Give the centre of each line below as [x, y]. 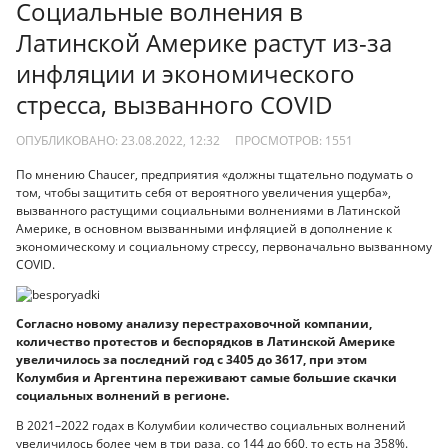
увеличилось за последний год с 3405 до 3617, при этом [191, 360]
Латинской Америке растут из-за [204, 43]
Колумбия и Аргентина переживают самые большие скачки [206, 378]
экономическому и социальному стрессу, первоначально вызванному [224, 247]
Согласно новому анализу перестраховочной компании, [194, 324]
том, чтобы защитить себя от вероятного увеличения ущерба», [203, 193]
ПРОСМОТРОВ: [279, 140]
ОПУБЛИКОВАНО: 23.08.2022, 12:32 [118, 140]
